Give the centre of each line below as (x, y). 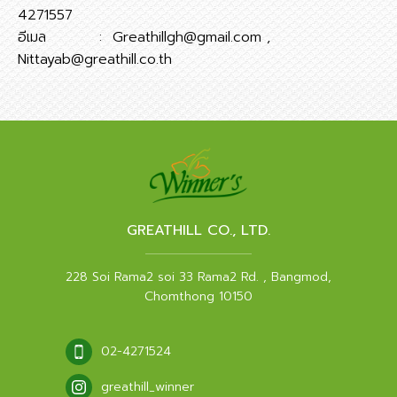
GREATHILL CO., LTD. (198, 230)
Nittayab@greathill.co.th (95, 59)
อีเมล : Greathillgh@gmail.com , (144, 37)
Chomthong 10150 (198, 296)
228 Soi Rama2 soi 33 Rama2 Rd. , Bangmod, (198, 276)
